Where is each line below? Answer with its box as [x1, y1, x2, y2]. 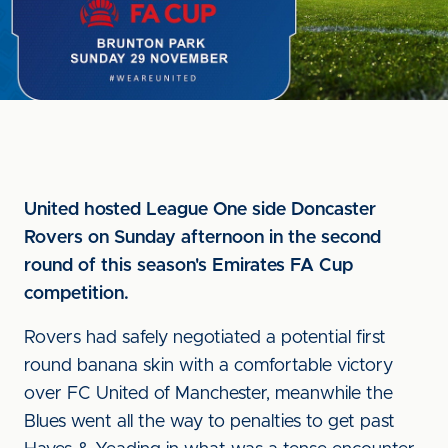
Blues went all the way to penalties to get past [24, 413, 395, 431]
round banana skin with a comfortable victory [24, 357, 393, 375]
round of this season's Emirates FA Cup [24, 257, 353, 275]
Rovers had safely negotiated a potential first [24, 329, 386, 347]
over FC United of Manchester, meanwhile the [24, 385, 393, 403]
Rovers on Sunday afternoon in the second [24, 229, 381, 247]
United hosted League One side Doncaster [24, 201, 376, 219]
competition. [24, 285, 129, 303]
